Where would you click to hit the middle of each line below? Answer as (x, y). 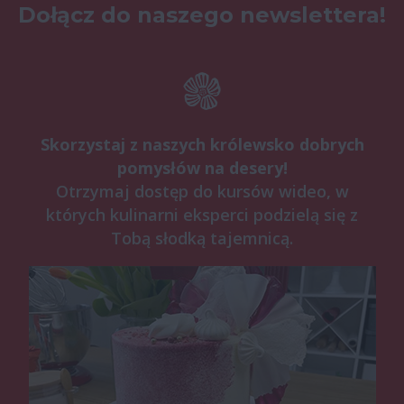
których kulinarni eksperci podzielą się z (202, 214)
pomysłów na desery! (202, 167)
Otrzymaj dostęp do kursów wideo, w (202, 191)
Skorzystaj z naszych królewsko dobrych (202, 144)
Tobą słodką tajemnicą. (202, 238)
